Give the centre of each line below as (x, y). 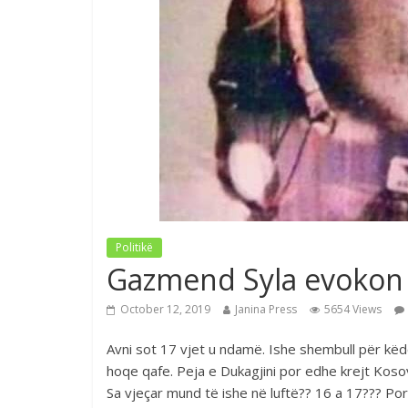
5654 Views (353, 309)
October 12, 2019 (165, 309)
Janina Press (266, 309)
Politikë (134, 247)
